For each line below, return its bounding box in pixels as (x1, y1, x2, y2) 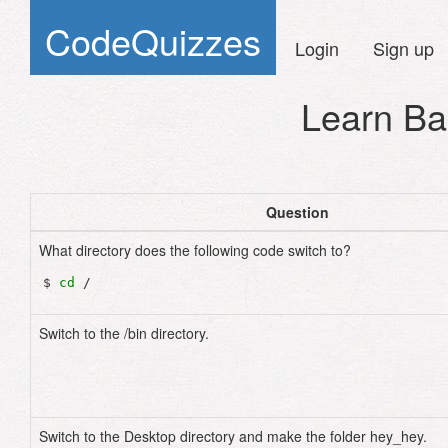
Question (266, 202, 329, 222)
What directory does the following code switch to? (39, 240, 351, 260)
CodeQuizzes (45, 15, 261, 66)
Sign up (373, 35, 434, 61)
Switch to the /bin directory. (39, 323, 209, 343)
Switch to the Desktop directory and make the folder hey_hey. (39, 426, 427, 446)
